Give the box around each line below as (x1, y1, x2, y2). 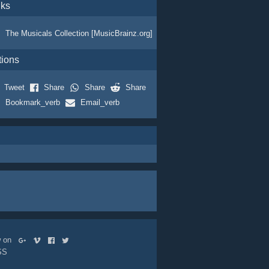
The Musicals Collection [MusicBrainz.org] (5, 29, 153, 38)
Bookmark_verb (5, 98, 60, 107)
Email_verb (80, 98, 119, 107)
